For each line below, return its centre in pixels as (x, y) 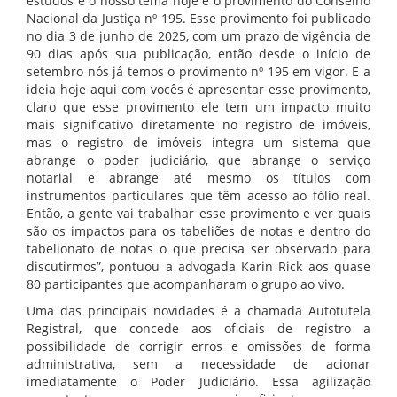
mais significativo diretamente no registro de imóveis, (198, 125)
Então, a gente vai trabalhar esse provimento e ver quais (198, 214)
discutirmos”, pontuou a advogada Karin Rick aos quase (198, 267)
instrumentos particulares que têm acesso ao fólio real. (198, 196)
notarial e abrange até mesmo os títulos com (198, 178)
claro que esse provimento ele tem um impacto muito (198, 107)
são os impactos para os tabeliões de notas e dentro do (198, 231)
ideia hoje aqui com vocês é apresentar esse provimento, (198, 90)
